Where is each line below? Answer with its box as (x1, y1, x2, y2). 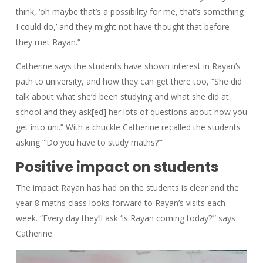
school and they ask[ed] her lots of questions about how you (15, 106, 247, 118)
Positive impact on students (15, 157, 218, 177)
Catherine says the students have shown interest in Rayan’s (15, 60, 241, 72)
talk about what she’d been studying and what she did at (15, 91, 229, 103)
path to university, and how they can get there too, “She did (15, 76, 242, 87)
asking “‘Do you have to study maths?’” (15, 137, 163, 149)
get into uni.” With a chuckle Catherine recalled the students (15, 122, 241, 133)
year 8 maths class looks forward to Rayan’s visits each (15, 197, 225, 209)
